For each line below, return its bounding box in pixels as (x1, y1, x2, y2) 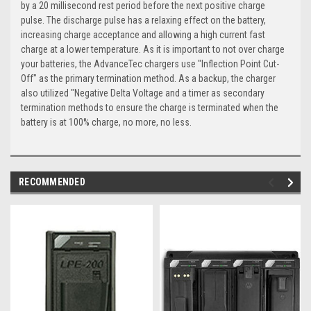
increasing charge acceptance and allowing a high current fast (21, 28, 265, 40)
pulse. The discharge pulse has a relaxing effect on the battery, (21, 14, 266, 26)
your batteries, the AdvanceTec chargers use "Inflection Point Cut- (21, 58, 279, 69)
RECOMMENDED (19, 176, 85, 187)
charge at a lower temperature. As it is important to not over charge (21, 43, 285, 55)
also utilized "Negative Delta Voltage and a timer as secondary (21, 87, 264, 99)
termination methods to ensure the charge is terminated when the (21, 101, 278, 113)
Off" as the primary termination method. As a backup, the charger (21, 72, 276, 84)
